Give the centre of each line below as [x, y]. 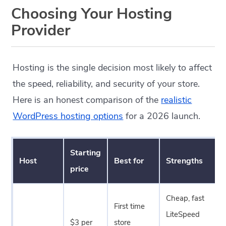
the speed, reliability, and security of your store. [106, 84]
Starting [86, 153]
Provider [41, 31]
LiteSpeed [183, 214]
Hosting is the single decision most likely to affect [112, 68]
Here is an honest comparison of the [87, 100]
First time [130, 206]
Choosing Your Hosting [92, 14]
